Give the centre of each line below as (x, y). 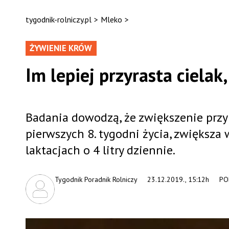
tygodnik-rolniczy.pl (58, 19)
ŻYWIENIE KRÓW (61, 48)
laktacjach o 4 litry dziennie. (100, 150)
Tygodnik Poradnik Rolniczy (96, 179)
